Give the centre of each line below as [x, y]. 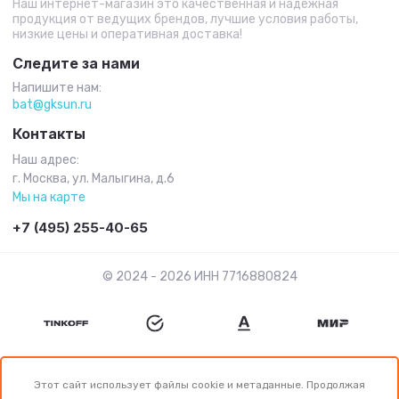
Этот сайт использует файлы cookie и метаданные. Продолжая [199, 385]
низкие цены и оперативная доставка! [127, 34]
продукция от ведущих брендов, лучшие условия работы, [185, 19]
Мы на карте [49, 197]
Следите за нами [76, 63]
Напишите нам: [57, 88]
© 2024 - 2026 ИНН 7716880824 [199, 277]
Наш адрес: [46, 160]
